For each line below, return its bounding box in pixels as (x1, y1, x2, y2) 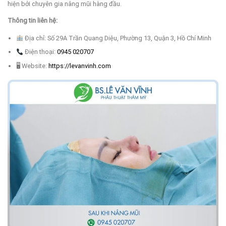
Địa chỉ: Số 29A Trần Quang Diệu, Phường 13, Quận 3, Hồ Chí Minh (23, 34, 212, 42)
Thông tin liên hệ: (8, 17, 58, 25)
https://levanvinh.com (48, 62, 111, 70)
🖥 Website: (16, 62, 48, 70)
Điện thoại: (23, 48, 58, 56)
